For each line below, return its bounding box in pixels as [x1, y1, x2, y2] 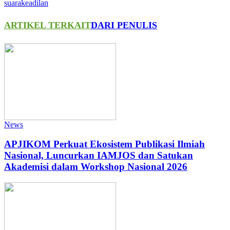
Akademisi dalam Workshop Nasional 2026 [4, 161, 187, 172]
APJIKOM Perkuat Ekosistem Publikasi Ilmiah [4, 139, 205, 150]
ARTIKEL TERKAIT [4, 20, 91, 30]
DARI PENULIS [91, 20, 157, 30]
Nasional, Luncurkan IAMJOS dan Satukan [4, 150, 193, 161]
